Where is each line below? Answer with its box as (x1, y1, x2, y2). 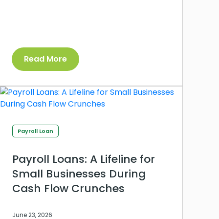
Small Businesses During (12, 166, 146, 181)
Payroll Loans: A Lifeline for (12, 151, 155, 167)
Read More (24, 53, 67, 65)
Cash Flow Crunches (12, 180, 125, 196)
